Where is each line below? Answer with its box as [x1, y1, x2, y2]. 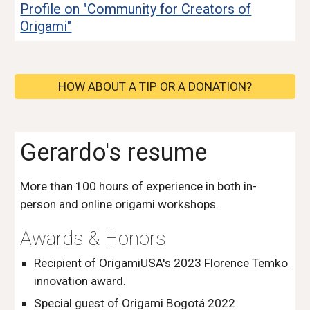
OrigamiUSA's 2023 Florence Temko [99, 256, 289, 270]
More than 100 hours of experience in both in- [20, 179, 257, 193]
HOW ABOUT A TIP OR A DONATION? [58, 80, 252, 93]
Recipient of [34, 256, 100, 270]
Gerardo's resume [20, 138, 208, 166]
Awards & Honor [20, 227, 156, 250]
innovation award [34, 274, 124, 288]
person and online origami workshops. [20, 197, 219, 211]
